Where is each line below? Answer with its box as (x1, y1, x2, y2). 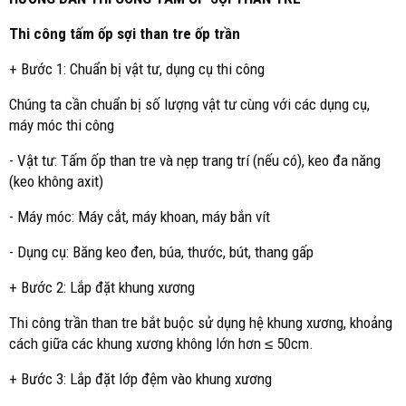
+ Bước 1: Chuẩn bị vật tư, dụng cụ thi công (9, 60, 265, 78)
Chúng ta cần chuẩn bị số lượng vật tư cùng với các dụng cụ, (9, 95, 370, 113)
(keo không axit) (9, 172, 103, 190)
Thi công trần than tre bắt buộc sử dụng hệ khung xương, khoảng (9, 314, 392, 332)
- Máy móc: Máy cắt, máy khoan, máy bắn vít (9, 208, 270, 226)
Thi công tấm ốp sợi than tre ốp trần (9, 24, 240, 43)
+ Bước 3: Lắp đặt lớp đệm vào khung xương (9, 370, 272, 388)
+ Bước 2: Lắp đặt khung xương (9, 278, 195, 296)
